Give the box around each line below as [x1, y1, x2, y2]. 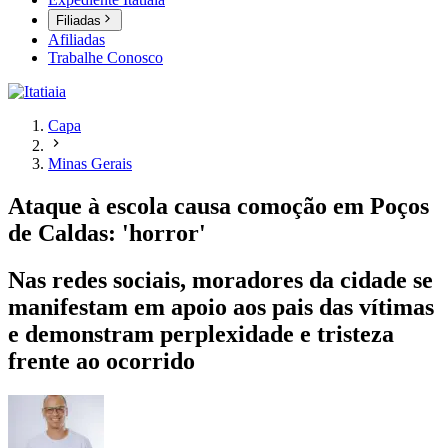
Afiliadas [48, 31, 105, 49]
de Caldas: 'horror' [8, 220, 206, 247]
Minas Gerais [48, 155, 132, 173]
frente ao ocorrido [8, 348, 195, 375]
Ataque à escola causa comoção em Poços [8, 193, 429, 220]
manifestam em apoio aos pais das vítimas [8, 294, 434, 321]
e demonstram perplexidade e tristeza [8, 321, 394, 348]
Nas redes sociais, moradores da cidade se [8, 267, 433, 294]
